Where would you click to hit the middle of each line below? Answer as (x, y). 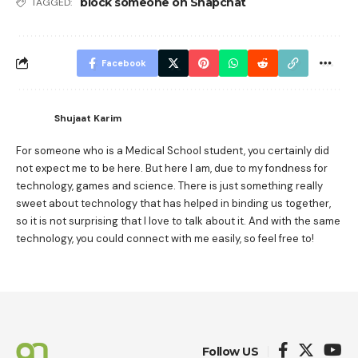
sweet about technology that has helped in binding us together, (173, 203)
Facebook (124, 63)
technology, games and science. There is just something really (169, 185)
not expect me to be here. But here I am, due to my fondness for (172, 168)
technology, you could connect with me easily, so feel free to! (165, 238)
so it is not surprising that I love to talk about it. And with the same (178, 221)
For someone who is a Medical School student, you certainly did (173, 150)
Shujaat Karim (88, 118)
